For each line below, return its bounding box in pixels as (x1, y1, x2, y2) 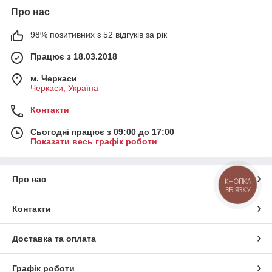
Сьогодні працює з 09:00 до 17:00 (30, 126, 174, 137)
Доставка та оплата (12, 233, 96, 243)
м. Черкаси (30, 73, 77, 83)
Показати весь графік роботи (30, 136, 157, 146)
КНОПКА (225, 176, 251, 186)
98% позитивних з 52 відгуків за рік (30, 29, 167, 39)
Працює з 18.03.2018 (30, 51, 117, 61)
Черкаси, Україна (30, 83, 98, 93)
